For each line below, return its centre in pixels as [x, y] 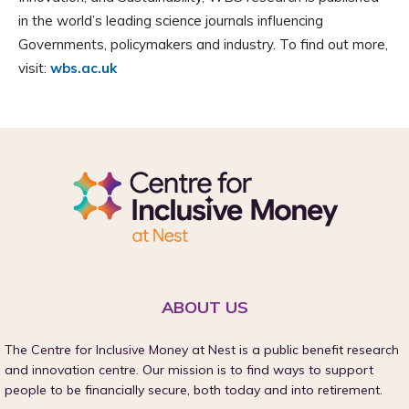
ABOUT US [204, 308]
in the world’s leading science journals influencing [171, 21]
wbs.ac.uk [84, 68]
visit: [34, 68]
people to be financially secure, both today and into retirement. [194, 390]
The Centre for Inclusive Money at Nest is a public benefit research [202, 350]
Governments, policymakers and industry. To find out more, [203, 45]
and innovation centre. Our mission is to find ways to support [189, 370]
